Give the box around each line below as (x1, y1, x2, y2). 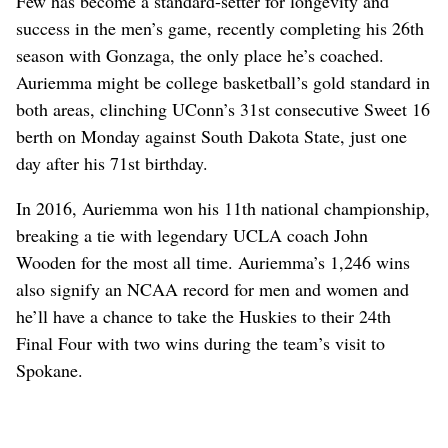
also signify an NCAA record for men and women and (16, 276, 409, 301)
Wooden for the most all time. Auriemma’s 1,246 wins (16, 249, 410, 274)
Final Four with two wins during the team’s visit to (16, 330, 385, 355)
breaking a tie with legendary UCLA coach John (16, 222, 368, 247)
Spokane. (16, 357, 83, 382)
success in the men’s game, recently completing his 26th (16, 15, 424, 40)
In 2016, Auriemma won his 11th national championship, (16, 195, 430, 220)
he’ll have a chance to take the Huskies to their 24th (16, 303, 391, 328)
